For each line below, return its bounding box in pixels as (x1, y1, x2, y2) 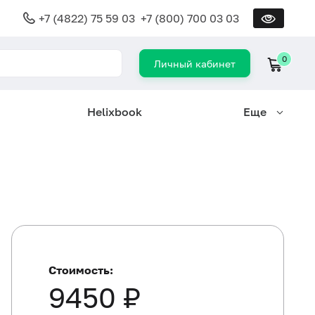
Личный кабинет (154, 58, 236, 70)
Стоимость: (49, 263, 113, 277)
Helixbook (86, 105, 142, 119)
